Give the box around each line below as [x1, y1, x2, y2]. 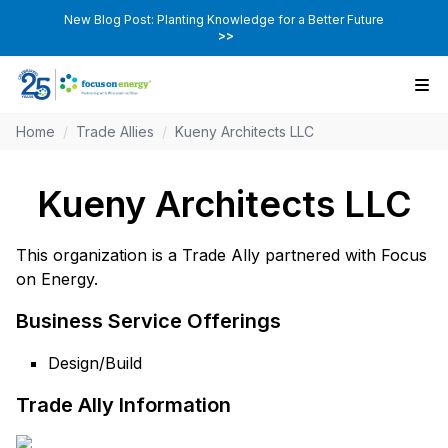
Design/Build [48, 353, 142, 374]
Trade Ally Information [16, 393, 231, 418]
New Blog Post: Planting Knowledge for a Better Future [64, 12, 384, 27]
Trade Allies [76, 123, 154, 141]
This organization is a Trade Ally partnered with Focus [16, 245, 427, 266]
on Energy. [16, 269, 98, 290]
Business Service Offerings [16, 309, 281, 334]
